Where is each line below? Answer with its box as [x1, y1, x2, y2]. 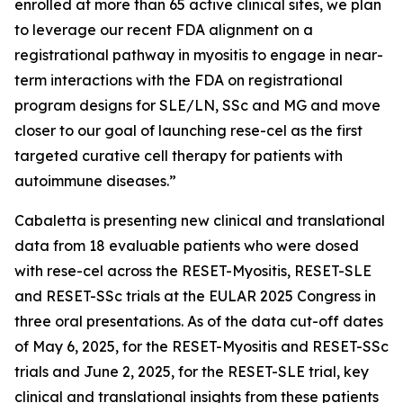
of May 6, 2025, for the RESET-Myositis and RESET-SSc [14, 337, 389, 355]
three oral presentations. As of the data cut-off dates [14, 312, 383, 330]
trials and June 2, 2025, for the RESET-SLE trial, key [14, 363, 369, 381]
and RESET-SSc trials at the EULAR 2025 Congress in [14, 287, 376, 305]
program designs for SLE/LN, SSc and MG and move [14, 96, 381, 114]
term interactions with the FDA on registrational [14, 71, 343, 89]
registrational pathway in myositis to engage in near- [14, 46, 383, 64]
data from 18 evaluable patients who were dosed [14, 237, 359, 255]
